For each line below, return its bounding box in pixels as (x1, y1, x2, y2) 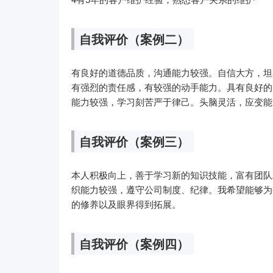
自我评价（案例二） (79, 30, 189, 48)
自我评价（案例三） (79, 132, 189, 150)
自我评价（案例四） (79, 235, 189, 252)
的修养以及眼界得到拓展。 (71, 197, 181, 210)
